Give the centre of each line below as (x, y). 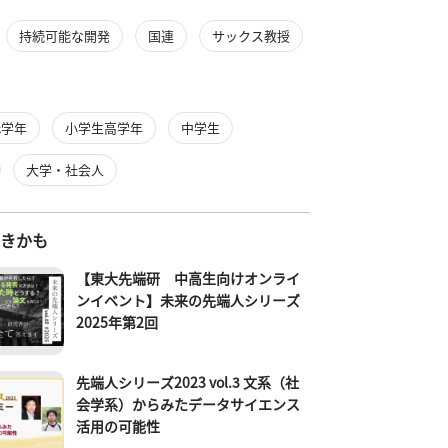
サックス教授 (251, 35)
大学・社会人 (65, 169)
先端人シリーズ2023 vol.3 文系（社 (188, 382)
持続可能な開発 (65, 35)
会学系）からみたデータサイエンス (188, 404)
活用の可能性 (118, 426)
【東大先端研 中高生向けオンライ (188, 278)
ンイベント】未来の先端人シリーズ (188, 300)
